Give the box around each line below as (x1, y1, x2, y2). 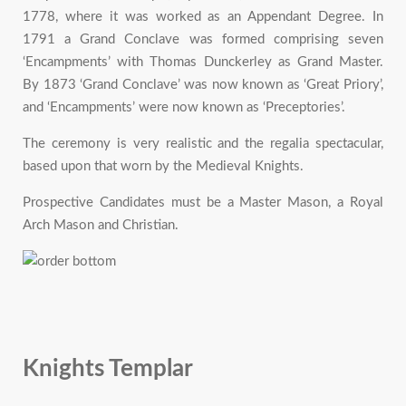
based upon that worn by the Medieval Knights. (23, 159, 304, 173)
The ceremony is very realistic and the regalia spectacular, (23, 137, 383, 150)
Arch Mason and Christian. (23, 218, 179, 232)
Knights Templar (23, 357, 193, 381)
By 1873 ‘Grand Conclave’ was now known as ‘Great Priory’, (23, 78, 383, 92)
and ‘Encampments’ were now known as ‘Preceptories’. (23, 101, 345, 114)
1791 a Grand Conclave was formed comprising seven (23, 33, 383, 46)
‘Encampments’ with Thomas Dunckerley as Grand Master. (23, 55, 383, 69)
